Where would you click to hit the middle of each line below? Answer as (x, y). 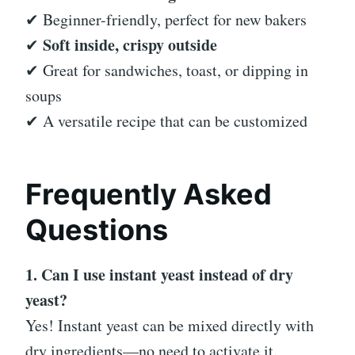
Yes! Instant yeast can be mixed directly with (170, 326)
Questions (97, 230)
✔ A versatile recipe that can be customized (166, 121)
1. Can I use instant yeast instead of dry (159, 275)
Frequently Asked (149, 195)
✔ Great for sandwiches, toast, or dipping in (167, 71)
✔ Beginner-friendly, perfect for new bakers (166, 20)
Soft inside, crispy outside (130, 45)
